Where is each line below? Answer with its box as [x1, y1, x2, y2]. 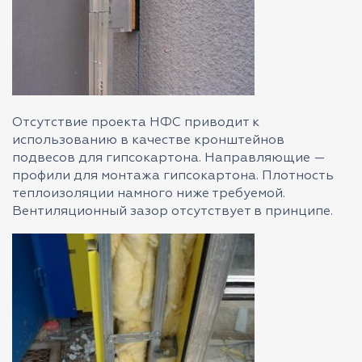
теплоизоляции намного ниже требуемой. [12, 187, 285, 200]
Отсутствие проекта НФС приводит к [12, 116, 259, 129]
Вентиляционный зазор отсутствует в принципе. [12, 205, 333, 218]
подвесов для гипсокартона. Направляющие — [12, 152, 326, 165]
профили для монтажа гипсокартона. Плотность [12, 170, 334, 183]
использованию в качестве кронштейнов [12, 134, 284, 147]
